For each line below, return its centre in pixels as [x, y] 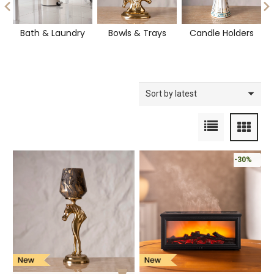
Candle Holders [221, 33]
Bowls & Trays [137, 33]
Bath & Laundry [52, 33]
